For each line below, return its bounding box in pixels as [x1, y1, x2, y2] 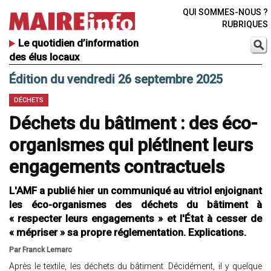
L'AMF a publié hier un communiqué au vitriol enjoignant [9, 184, 262, 197]
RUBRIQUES [221, 19, 268, 29]
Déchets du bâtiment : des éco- [9, 113, 257, 134]
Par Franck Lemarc [9, 246, 72, 255]
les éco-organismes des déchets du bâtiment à [9, 198, 262, 211]
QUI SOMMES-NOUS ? [182, 7, 268, 17]
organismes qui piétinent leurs [9, 134, 253, 156]
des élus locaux [9, 51, 79, 64]
